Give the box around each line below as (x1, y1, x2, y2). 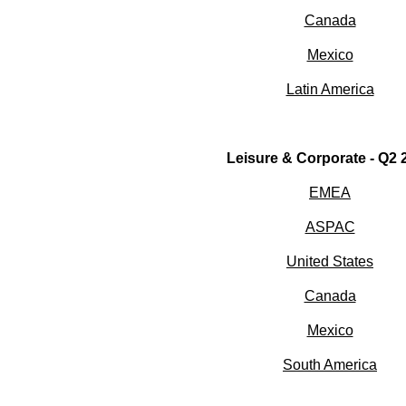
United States (286, 254, 373, 270)
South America (283, 357, 377, 373)
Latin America (285, 82, 374, 98)
